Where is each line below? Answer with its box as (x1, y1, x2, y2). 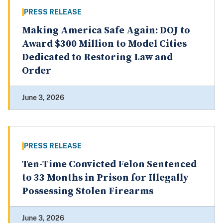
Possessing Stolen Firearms (22, 185, 153, 198)
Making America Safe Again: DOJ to (22, 24, 190, 37)
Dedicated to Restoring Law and (22, 51, 173, 64)
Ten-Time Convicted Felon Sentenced (22, 158, 197, 171)
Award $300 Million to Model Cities (22, 38, 187, 51)
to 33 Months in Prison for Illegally (22, 172, 188, 185)
